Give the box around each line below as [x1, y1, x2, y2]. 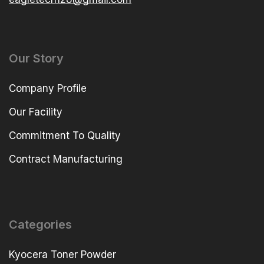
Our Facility [9, 106, 62, 118]
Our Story [9, 51, 64, 66]
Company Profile [9, 82, 87, 95]
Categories [9, 217, 72, 232]
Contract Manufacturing [9, 153, 123, 166]
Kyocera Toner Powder [9, 249, 116, 261]
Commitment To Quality [9, 130, 121, 142]
